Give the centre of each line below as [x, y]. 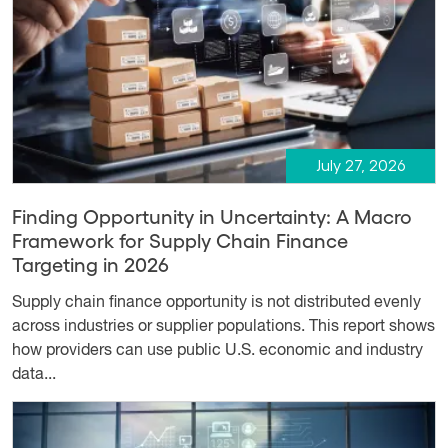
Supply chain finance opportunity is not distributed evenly [216, 303]
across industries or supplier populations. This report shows [223, 327]
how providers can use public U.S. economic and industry [217, 351]
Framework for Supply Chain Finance [180, 240]
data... [34, 375]
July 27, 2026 [360, 166]
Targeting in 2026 [90, 264]
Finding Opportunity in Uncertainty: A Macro [212, 216]
